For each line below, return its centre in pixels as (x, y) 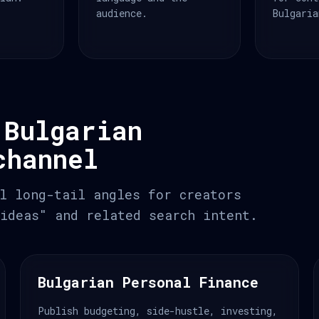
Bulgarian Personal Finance (148, 282)
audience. (122, 13)
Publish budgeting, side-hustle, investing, (158, 311)
